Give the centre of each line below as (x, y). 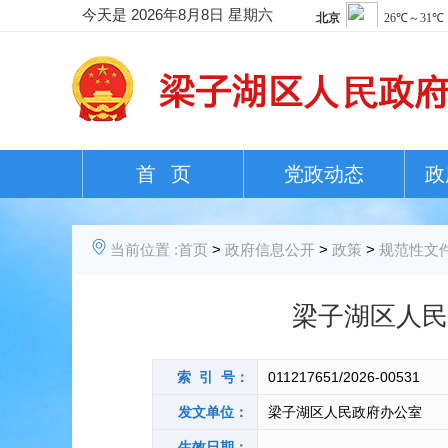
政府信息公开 (270, 249)
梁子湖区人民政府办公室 (345, 412)
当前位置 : (144, 249)
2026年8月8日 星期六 (202, 14)
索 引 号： (212, 377)
